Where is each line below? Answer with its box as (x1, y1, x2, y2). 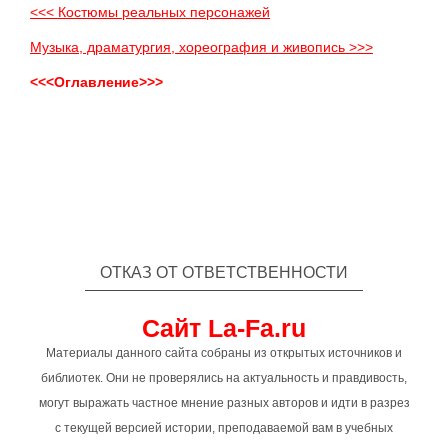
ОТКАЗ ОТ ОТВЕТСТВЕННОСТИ (100, 264, 348, 281)
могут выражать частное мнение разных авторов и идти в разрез (38, 396, 410, 410)
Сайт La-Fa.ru (142, 314, 306, 342)
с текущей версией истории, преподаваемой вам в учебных (55, 421, 393, 435)
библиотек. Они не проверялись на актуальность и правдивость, (41, 371, 407, 385)
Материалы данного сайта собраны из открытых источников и (46, 346, 402, 360)
